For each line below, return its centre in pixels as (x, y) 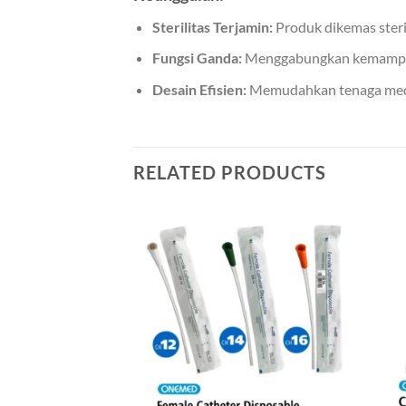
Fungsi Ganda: (197, 58)
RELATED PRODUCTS (230, 172)
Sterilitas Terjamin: (212, 26)
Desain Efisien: (199, 89)
